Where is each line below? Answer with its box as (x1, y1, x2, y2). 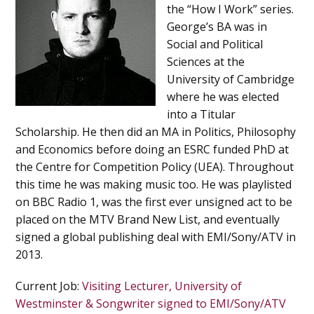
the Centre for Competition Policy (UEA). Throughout (15, 158, 294, 175)
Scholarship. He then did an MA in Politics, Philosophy (15, 123, 296, 139)
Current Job (15, 278, 78, 294)
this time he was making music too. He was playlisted (15, 176, 292, 192)
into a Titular (167, 106, 236, 122)
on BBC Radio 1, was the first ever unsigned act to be (15, 193, 293, 210)
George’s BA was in (167, 18, 268, 34)
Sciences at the (167, 53, 245, 69)
